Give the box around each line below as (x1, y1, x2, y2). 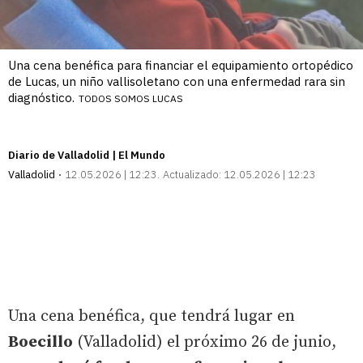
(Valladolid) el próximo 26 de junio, (73, 331, 336, 352)
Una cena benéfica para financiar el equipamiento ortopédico (8, 57, 353, 73)
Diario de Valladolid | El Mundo (8, 147, 165, 162)
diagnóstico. (8, 89, 75, 105)
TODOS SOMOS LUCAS (79, 92, 183, 105)
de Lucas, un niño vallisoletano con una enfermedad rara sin (8, 73, 345, 89)
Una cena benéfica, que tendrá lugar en (8, 305, 295, 327)
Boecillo (8, 331, 73, 352)
